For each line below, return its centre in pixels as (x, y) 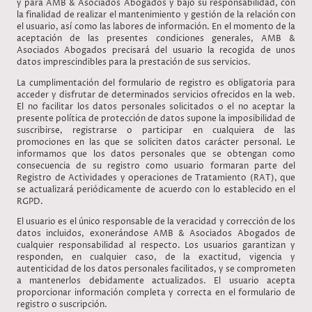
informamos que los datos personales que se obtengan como (156, 154)
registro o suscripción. (63, 304)
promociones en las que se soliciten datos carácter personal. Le (156, 142)
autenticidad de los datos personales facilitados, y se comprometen (156, 269)
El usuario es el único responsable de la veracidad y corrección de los (156, 221)
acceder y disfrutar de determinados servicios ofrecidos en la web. (156, 95)
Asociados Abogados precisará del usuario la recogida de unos (156, 51)
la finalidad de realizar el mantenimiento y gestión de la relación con (156, 15)
